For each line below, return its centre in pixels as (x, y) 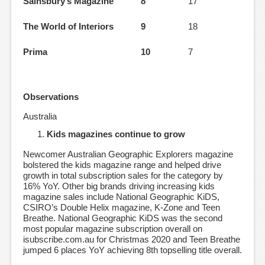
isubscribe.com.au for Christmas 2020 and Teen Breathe (132, 240)
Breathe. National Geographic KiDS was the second (123, 218)
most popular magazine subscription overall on (113, 229)
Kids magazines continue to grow (116, 134)
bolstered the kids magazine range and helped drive (122, 165)
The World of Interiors (68, 27)
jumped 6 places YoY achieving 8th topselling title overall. (132, 250)
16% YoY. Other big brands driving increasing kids (119, 186)
